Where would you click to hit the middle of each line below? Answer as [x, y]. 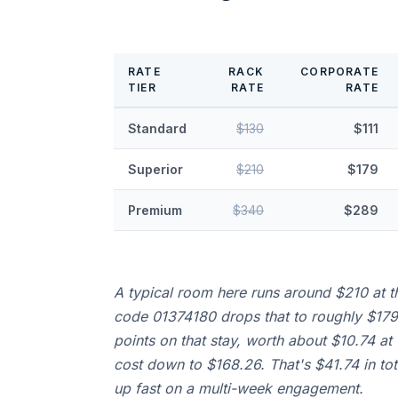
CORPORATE [339, 72]
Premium [155, 210]
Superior [155, 169]
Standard [157, 128]
